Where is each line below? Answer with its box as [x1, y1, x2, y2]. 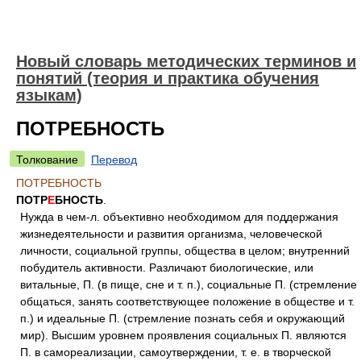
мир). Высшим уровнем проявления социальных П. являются [20, 329, 346, 342]
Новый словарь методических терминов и [16, 52, 356, 70]
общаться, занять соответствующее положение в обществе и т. [20, 295, 355, 308]
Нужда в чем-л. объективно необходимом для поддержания [20, 210, 338, 223]
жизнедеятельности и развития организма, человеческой [20, 227, 322, 240]
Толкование [16, 153, 78, 166]
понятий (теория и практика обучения [16, 69, 319, 87]
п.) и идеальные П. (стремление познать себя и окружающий [20, 312, 345, 325]
